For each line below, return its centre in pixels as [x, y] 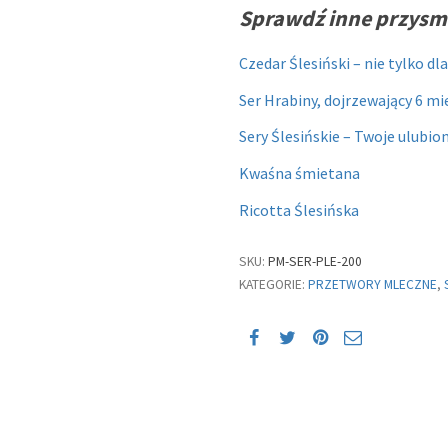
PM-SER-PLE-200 [315, 262]
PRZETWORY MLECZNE [372, 285]
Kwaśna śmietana [299, 172]
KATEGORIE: [273, 285]
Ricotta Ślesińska [299, 209]
